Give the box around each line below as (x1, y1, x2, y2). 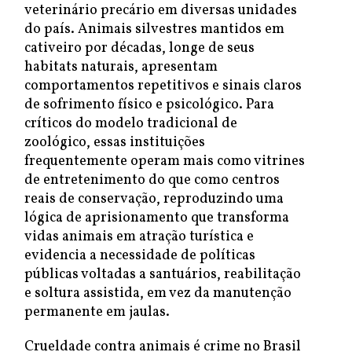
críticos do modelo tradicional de (24, 114, 237, 134)
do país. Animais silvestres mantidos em (24, 20, 284, 39)
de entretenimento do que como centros (24, 170, 280, 190)
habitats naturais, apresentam (24, 57, 218, 77)
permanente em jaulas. (24, 302, 170, 322)
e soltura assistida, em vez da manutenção (24, 284, 291, 303)
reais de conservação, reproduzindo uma (24, 189, 284, 209)
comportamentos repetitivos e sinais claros (24, 76, 302, 96)
